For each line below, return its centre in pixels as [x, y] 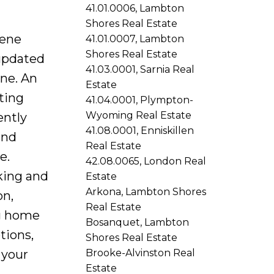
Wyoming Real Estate [139, 115]
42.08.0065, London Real [146, 161]
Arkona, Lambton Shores [146, 191]
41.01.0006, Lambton [135, 8]
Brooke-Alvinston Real [141, 253]
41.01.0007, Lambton [135, 39]
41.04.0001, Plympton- [140, 100]
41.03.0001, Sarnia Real [140, 69]
